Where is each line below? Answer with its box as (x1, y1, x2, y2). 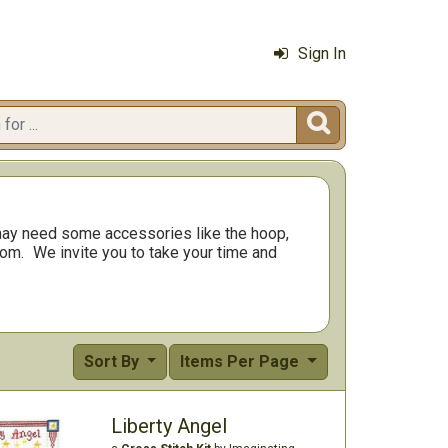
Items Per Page (180, 352, 304, 371)
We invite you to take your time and (33, 243, 278, 262)
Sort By (83, 352, 143, 371)
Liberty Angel (110, 414, 227, 438)
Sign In (298, 44, 346, 63)
